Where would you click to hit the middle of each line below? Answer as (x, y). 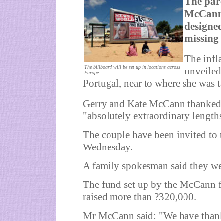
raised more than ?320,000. (140, 197)
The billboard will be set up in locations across (132, 67)
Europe (92, 72)
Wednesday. (108, 147)
